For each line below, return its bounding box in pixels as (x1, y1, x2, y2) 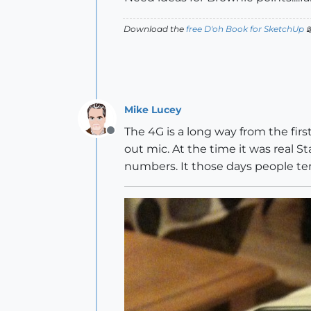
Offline (110, 131, 146, 144)
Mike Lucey (124, 103, 181, 116)
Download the (124, 24, 186, 34)
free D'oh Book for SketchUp (186, 24, 304, 34)
